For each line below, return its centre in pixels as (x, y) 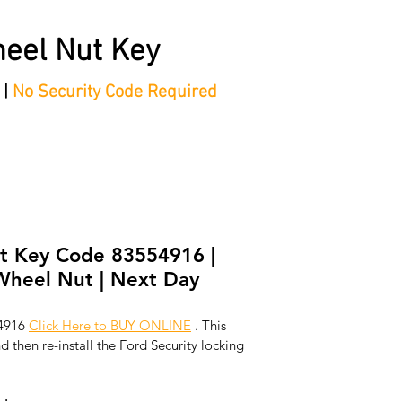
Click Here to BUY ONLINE (110, 325)
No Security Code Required (115, 92)
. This (210, 325)
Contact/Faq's (200, 162)
